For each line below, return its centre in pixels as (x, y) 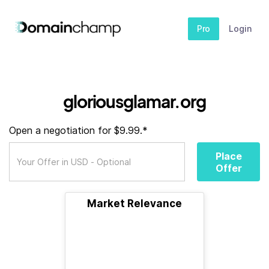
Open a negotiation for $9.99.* (78, 130)
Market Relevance (134, 204)
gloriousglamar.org (134, 101)
